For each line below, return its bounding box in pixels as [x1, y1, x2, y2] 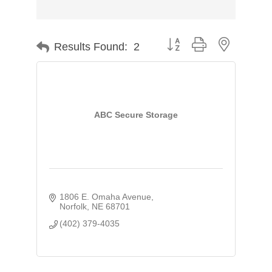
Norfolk [59, 201, 87, 211]
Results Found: [53, 41, 127, 53]
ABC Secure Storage [93, 110, 178, 120]
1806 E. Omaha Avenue [59, 191, 152, 202]
